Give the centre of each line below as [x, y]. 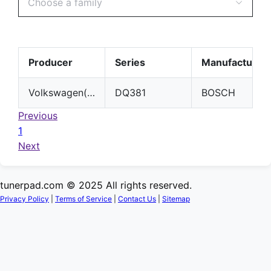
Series [130, 62]
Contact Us [137, 199]
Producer [51, 62]
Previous [38, 116]
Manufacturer [234, 62]
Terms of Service [83, 199]
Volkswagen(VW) [91, 93]
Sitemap [176, 199]
